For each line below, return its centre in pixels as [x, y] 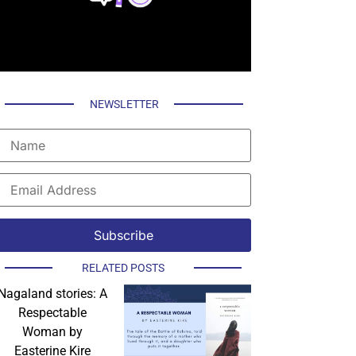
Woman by [52, 332]
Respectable [52, 313]
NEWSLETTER [124, 104]
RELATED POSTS [123, 268]
